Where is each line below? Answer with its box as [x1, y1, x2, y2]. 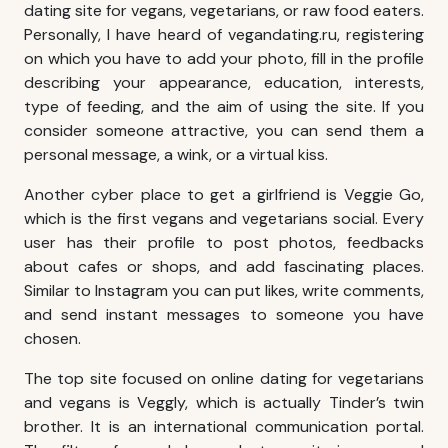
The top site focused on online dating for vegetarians [24, 368, 424, 390]
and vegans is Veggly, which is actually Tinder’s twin [24, 392, 424, 414]
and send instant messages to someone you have [24, 304, 424, 326]
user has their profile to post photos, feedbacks [24, 232, 424, 254]
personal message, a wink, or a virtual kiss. [24, 144, 328, 166]
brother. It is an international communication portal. [24, 416, 424, 438]
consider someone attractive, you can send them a [24, 120, 424, 142]
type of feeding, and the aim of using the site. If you [24, 96, 424, 118]
